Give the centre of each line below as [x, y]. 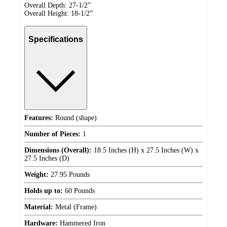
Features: [39, 118]
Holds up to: [44, 191]
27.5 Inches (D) [47, 158]
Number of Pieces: [52, 134]
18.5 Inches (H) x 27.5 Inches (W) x [145, 150]
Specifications [56, 40]
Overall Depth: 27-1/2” [58, 5]
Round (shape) [75, 118]
